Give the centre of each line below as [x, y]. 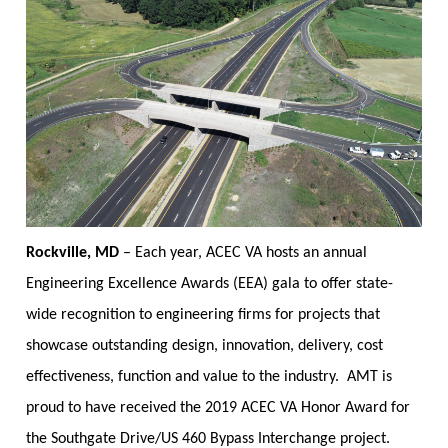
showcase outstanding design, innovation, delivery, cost [204, 346]
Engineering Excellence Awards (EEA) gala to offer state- [209, 284]
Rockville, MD [72, 253]
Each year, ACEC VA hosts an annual [250, 253]
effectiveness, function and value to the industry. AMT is [208, 377]
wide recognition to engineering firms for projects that [202, 315]
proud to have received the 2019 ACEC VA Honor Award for [217, 408]
